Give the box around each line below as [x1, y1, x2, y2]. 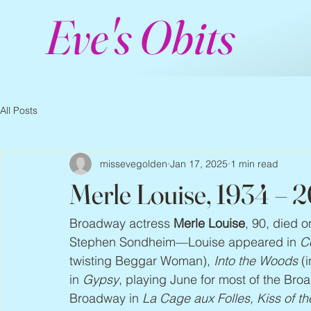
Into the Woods [214, 253, 298, 269]
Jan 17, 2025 [170, 157, 228, 170]
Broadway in [69, 290, 142, 306]
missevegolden [100, 157, 167, 170]
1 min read [230, 157, 278, 170]
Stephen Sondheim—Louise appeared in [69, 234, 300, 250]
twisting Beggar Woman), [69, 253, 214, 269]
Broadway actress [69, 215, 174, 231]
